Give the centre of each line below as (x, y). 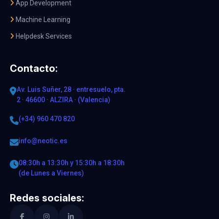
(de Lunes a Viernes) (51, 173)
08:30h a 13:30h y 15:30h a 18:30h (72, 163)
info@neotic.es (43, 141)
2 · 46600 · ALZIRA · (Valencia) (64, 100)
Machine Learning (42, 20)
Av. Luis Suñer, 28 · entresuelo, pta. (71, 90)
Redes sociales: (47, 198)
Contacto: (34, 69)
